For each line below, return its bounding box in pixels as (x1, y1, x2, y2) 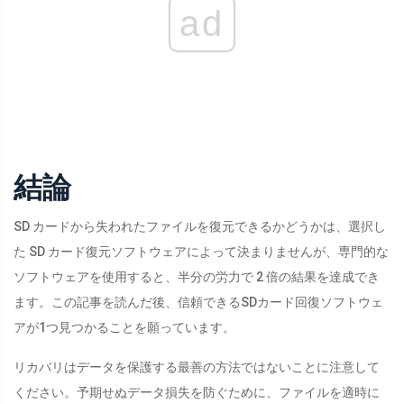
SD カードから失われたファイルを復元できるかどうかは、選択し (14, 219, 386, 234)
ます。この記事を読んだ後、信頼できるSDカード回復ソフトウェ (14, 295, 383, 310)
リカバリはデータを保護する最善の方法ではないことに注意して (14, 360, 380, 375)
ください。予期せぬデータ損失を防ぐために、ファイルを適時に (14, 385, 380, 400)
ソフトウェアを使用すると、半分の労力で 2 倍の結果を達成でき (14, 270, 380, 285)
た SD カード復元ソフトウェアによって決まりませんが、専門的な (14, 244, 389, 260)
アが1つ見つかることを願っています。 (14, 320, 235, 335)
